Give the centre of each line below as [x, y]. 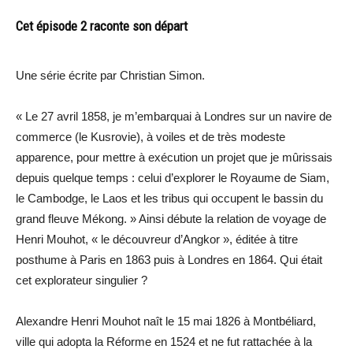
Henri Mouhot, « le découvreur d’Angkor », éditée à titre [157, 240]
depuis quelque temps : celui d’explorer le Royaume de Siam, [173, 178]
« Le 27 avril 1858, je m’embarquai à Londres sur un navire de [174, 117]
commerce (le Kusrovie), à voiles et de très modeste [150, 137]
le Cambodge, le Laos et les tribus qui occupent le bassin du [169, 199]
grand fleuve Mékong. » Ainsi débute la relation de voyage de [171, 219]
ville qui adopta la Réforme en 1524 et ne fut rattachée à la [164, 342]
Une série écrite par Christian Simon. [110, 76]
